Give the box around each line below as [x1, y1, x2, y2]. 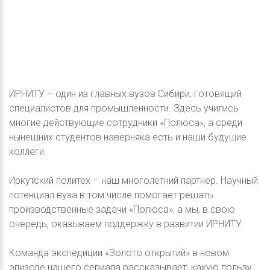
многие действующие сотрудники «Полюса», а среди [9, 117, 242, 129]
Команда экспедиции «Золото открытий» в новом [9, 247, 229, 259]
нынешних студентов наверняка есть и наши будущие [9, 131, 246, 143]
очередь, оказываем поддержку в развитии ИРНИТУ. [9, 218, 244, 230]
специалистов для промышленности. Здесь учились [9, 102, 239, 115]
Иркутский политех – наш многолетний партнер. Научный [9, 175, 258, 187]
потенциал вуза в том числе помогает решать [9, 189, 213, 201]
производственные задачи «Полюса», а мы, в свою [9, 204, 235, 216]
